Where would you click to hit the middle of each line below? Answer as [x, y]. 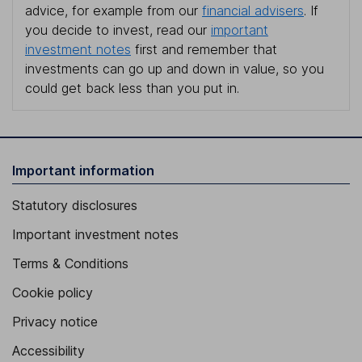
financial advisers [253, 11]
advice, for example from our [114, 11]
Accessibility [48, 351]
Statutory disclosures [75, 206]
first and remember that [204, 50]
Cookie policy [53, 293]
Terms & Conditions [70, 264]
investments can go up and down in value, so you [175, 69]
